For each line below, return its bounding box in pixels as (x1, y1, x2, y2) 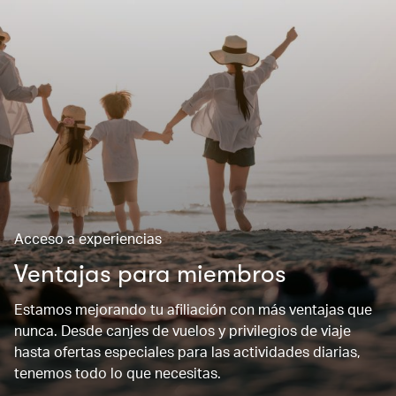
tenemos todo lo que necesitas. (14, 363, 221, 382)
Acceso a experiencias (14, 229, 162, 247)
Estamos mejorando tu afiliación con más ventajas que (14, 300, 372, 318)
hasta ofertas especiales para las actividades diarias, (14, 342, 361, 361)
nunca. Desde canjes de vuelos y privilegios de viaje (14, 321, 351, 339)
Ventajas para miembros (14, 260, 286, 288)
